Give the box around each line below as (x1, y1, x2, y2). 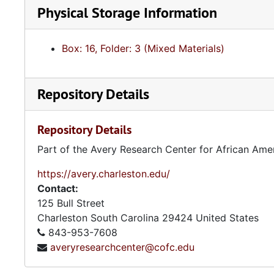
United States (196, 212, 259, 224)
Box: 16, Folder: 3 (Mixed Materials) (62, 42, 224, 54)
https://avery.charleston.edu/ (37, 168, 170, 180)
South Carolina (91, 212, 159, 224)
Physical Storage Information (37, 3, 217, 22)
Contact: (37, 182, 78, 194)
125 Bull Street (37, 197, 105, 209)
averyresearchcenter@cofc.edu (50, 241, 194, 253)
